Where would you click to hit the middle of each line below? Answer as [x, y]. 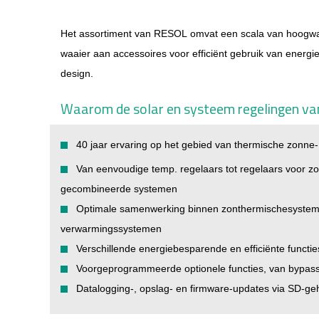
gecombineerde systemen [119, 189]
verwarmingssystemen [111, 229]
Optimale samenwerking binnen [149, 209]
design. [77, 73]
